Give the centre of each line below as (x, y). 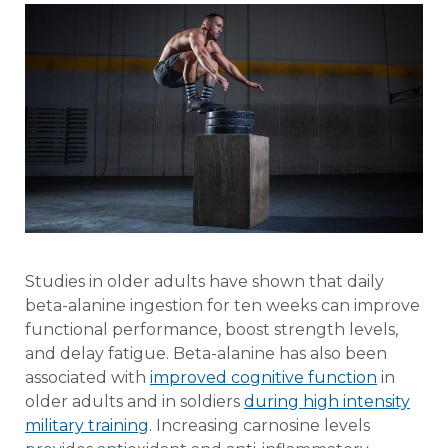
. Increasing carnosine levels (259, 425)
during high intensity (327, 401)
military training (87, 425)
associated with (87, 377)
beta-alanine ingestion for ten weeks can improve (222, 305)
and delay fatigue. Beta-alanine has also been (206, 353)
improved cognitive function (263, 377)
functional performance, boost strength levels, (211, 329)
